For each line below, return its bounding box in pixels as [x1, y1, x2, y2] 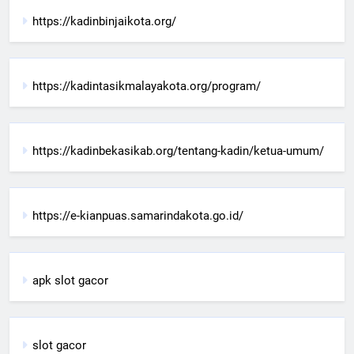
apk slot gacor [32, 273, 108, 288]
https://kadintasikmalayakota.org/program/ [32, 78, 261, 93]
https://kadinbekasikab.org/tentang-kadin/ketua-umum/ [32, 143, 324, 158]
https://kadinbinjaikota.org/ [32, 13, 176, 28]
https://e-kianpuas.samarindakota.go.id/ [32, 208, 243, 223]
